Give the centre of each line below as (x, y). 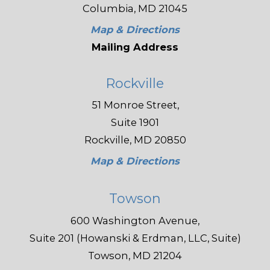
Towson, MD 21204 (135, 255)
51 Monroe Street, (135, 105)
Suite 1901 (135, 123)
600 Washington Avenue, (135, 220)
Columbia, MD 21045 (135, 8)
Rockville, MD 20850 (135, 140)
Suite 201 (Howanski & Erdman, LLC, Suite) (135, 238)
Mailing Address (135, 47)
